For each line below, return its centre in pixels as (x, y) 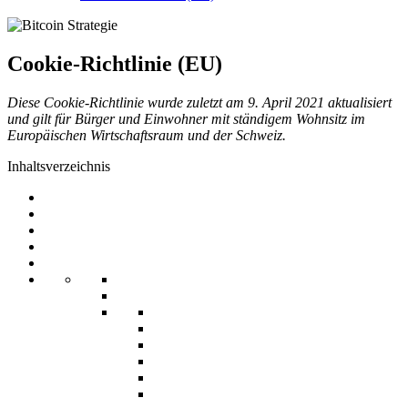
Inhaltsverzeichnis (59, 166)
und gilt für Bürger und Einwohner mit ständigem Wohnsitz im (186, 118)
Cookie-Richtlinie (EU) (115, 63)
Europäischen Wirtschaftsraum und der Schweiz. (147, 135)
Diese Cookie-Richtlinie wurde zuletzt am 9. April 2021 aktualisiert (199, 102)
